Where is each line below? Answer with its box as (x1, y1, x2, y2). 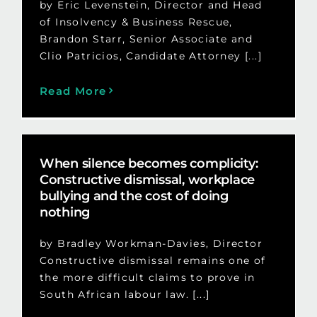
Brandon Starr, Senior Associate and (39, 32, 253, 45)
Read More (39, 83, 107, 98)
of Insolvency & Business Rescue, (39, 15, 233, 28)
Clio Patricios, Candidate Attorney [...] (39, 49, 262, 62)
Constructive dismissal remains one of (39, 253, 266, 267)
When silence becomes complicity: (39, 155, 258, 171)
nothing (39, 204, 91, 220)
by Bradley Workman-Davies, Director (39, 236, 263, 250)
